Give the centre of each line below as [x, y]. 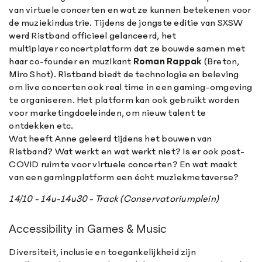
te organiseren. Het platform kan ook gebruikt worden [124, 99]
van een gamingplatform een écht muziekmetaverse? [124, 177]
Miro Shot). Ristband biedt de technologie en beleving [124, 74]
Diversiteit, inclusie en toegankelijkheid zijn [102, 252]
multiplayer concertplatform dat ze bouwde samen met [127, 48]
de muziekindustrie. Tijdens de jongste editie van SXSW [126, 22]
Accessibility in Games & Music [88, 230]
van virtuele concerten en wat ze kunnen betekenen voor [130, 9]
